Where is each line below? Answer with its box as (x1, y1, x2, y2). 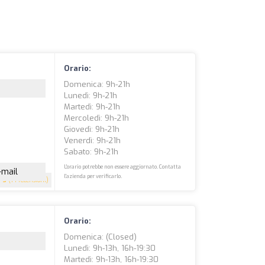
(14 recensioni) (7, 176, 49, 184)
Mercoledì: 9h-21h (64, 113, 130, 123)
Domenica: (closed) (64, 232, 137, 242)
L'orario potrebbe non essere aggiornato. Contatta (64, 163, 182, 170)
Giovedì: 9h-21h (64, 124, 120, 134)
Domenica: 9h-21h (64, 79, 131, 89)
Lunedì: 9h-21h (64, 91, 118, 101)
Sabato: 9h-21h (64, 147, 119, 157)
